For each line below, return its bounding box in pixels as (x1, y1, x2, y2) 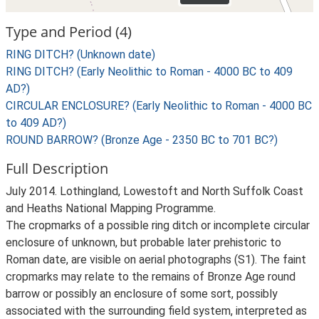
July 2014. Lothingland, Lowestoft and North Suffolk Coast (6, 184, 303, 198)
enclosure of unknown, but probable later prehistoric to (6, 236, 281, 249)
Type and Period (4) (6, 22, 132, 41)
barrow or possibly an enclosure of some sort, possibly (6, 287, 278, 300)
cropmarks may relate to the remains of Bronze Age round (6, 270, 296, 283)
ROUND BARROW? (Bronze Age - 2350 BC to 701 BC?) (6, 133, 278, 147)
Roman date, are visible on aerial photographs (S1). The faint (6, 253, 306, 266)
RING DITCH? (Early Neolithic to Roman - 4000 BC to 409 (6, 65, 293, 78)
